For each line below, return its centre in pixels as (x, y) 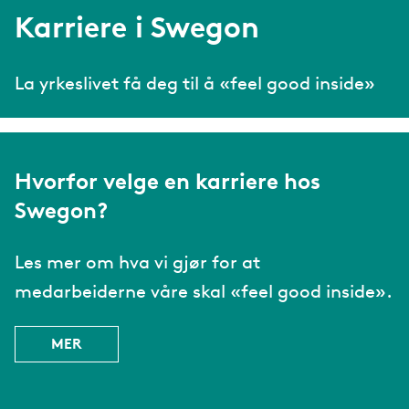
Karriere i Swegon (137, 31)
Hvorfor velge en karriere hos (168, 184)
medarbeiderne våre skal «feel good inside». (204, 294)
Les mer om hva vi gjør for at (137, 264)
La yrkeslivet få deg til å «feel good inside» (195, 85)
